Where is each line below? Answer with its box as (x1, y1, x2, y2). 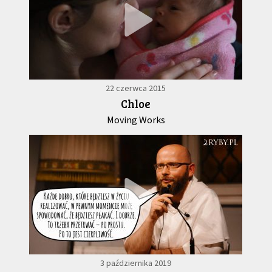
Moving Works (106, 114, 165, 126)
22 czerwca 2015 (106, 83, 166, 94)
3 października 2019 (100, 257, 172, 269)
